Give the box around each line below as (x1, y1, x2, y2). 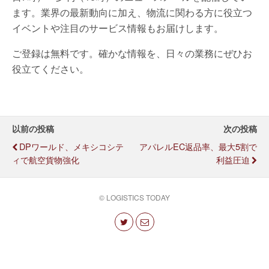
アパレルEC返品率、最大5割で (139, 140, 257, 153)
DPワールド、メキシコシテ (19, 140, 124, 153)
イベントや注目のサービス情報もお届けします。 (12, 21, 223, 35)
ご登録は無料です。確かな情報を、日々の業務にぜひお (12, 46, 252, 60)
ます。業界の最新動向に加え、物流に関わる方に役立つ (12, 5, 252, 19)
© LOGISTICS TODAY (99, 192, 170, 202)
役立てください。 (12, 62, 89, 76)
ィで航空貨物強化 (12, 153, 79, 166)
